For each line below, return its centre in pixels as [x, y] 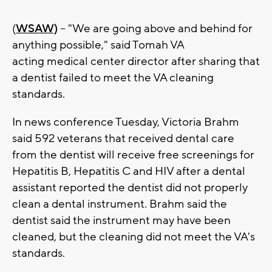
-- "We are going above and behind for [155, 29]
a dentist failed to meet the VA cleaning [113, 78]
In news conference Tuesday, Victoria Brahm [126, 122]
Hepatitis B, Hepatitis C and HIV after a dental [129, 172]
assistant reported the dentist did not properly [130, 188]
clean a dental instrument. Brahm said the [120, 204]
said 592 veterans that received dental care [123, 139]
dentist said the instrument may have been [121, 221]
